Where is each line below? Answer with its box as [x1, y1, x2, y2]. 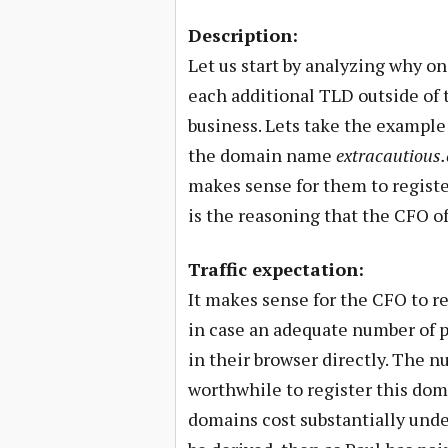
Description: [187, 23, 298, 47]
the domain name [187, 143, 336, 167]
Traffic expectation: [187, 257, 364, 281]
